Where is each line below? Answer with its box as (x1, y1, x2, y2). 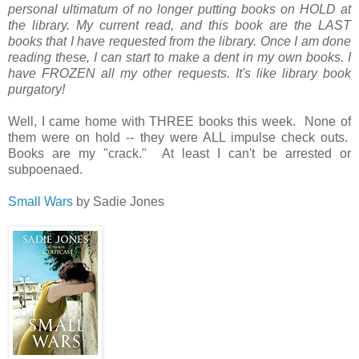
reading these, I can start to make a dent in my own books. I (8, 50, 351, 64)
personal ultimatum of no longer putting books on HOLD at (8, 2, 351, 16)
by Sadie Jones (73, 194, 164, 208)
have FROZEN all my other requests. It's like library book (8, 66, 351, 80)
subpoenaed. (8, 162, 83, 176)
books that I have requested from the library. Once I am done (8, 34, 351, 48)
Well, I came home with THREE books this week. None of (8, 114, 351, 128)
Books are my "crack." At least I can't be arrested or (8, 146, 351, 160)
